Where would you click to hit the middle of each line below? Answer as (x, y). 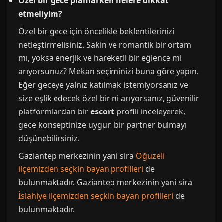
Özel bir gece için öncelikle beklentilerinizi (96, 31)
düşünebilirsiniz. (49, 138)
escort (102, 111)
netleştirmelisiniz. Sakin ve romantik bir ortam (105, 45)
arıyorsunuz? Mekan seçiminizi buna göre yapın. (109, 71)
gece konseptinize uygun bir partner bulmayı (103, 125)
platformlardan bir (54, 111)
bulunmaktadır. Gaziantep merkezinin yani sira (105, 182)
